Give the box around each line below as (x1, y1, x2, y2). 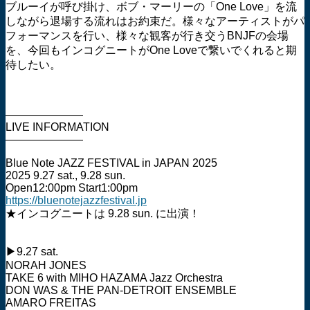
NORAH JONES (6, 259, 86, 271)
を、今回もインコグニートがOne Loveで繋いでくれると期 (6, 44, 297, 56)
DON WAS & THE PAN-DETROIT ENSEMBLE (6, 284, 237, 296)
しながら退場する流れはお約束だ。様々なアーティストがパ (6, 15, 304, 27)
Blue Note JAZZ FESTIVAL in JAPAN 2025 (6, 157, 217, 169)
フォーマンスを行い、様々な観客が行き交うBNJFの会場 (6, 30, 289, 42)
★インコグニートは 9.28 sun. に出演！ (6, 208, 200, 219)
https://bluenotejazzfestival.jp (6, 194, 147, 206)
